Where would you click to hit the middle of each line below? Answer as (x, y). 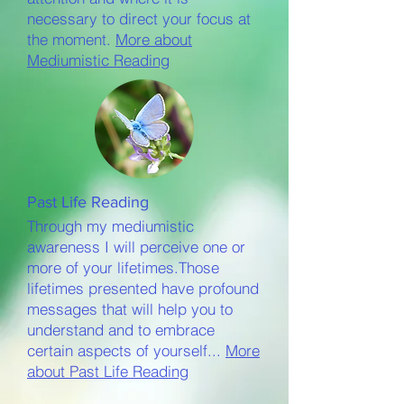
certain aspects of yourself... (124, 350)
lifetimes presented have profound (143, 288)
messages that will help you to (130, 309)
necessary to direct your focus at (139, 18)
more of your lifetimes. (103, 267)
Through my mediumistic (110, 226)
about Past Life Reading (108, 371)
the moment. (71, 39)
